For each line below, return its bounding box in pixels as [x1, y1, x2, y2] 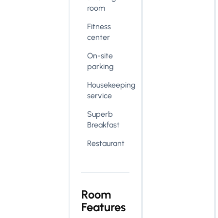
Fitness [87, 22, 111, 31]
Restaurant [87, 139, 125, 148]
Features [81, 200, 126, 214]
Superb [87, 109, 113, 119]
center [87, 33, 110, 42]
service [87, 91, 112, 100]
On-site [87, 51, 113, 60]
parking [87, 62, 114, 71]
